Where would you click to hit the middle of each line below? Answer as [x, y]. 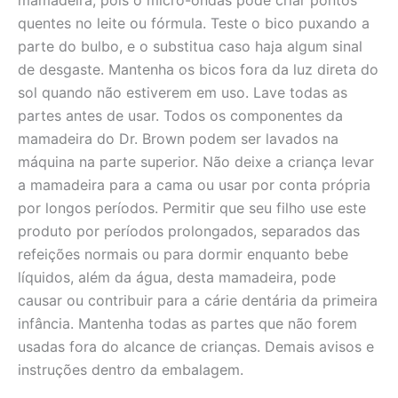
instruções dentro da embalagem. [131, 370]
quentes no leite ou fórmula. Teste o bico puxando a [194, 24]
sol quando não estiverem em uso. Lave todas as [183, 93]
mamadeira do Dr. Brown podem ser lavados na [178, 139]
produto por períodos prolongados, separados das [189, 231]
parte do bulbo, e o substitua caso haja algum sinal [190, 47]
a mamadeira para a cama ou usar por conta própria [194, 185]
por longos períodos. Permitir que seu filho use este [192, 208]
